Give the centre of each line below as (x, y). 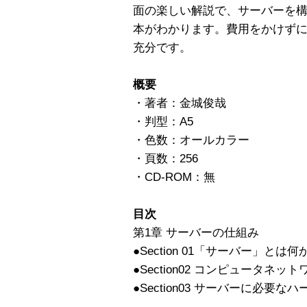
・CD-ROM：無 (174, 177)
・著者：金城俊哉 (180, 103)
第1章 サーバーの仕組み (196, 232)
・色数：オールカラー (191, 140)
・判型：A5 (163, 121)
